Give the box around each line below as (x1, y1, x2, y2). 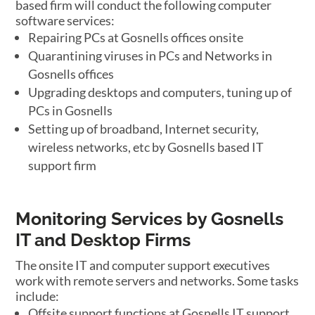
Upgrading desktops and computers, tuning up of (28, 84, 292, 100)
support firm (28, 157, 97, 173)
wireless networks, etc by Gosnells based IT (28, 139, 264, 155)
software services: (15, 13, 115, 28)
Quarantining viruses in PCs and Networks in (28, 48, 273, 63)
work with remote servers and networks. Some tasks (15, 273, 300, 288)
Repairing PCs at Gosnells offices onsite (28, 30, 244, 45)
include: (15, 288, 60, 304)
